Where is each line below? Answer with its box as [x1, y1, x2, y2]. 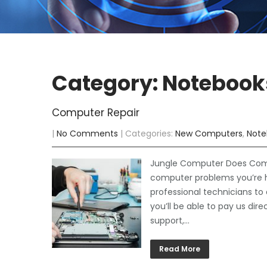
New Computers [175, 128, 243, 139]
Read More [159, 244, 200, 254]
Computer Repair [52, 105, 139, 120]
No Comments [57, 128, 118, 139]
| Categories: [120, 128, 175, 139]
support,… [150, 215, 190, 226]
